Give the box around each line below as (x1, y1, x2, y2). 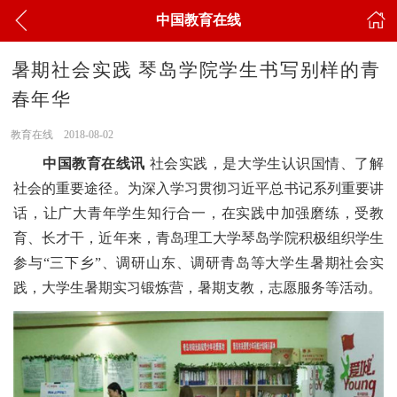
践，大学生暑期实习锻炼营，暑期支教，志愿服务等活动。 (13, 279, 382, 295)
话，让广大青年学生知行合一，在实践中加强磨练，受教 (13, 205, 384, 221)
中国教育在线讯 (43, 155, 146, 171)
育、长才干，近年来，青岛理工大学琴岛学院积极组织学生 (13, 230, 384, 245)
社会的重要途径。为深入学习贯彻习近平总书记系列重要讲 (13, 180, 384, 196)
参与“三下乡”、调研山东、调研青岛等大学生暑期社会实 (13, 254, 384, 270)
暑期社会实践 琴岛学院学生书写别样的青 (11, 59, 381, 81)
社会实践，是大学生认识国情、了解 (145, 155, 385, 171)
